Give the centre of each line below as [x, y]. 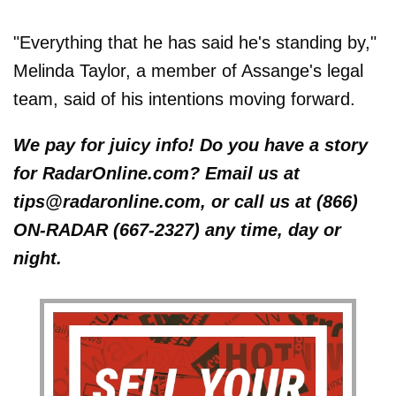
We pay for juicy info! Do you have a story [190, 145]
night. [38, 259]
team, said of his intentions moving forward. [184, 99]
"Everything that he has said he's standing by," [195, 43]
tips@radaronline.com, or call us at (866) [186, 202]
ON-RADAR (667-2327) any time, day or [177, 230]
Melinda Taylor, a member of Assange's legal [188, 71]
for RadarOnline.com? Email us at [156, 174]
